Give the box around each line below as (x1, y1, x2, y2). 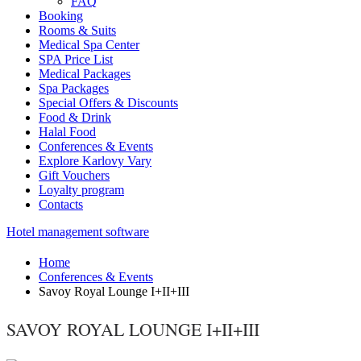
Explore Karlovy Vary (39, 154, 151, 168)
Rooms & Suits (39, 23, 116, 37)
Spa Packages (39, 81, 109, 95)
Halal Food (39, 125, 96, 139)
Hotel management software (6, 225, 149, 239)
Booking (39, 9, 83, 23)
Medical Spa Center (39, 38, 139, 52)
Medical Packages (39, 67, 131, 81)
